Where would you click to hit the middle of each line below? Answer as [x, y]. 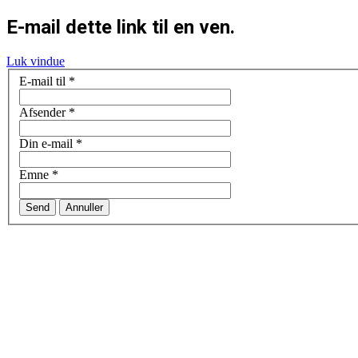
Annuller [84, 208]
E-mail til [42, 82]
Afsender [42, 113]
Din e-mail [46, 144]
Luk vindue [36, 61]
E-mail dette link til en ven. [121, 27]
